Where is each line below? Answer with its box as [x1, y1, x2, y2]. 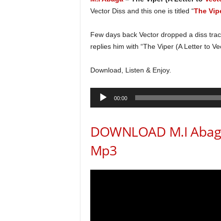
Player [89, 101, 110, 109]
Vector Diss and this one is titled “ [90, 7, 194, 15]
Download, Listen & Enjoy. [90, 66, 171, 74]
